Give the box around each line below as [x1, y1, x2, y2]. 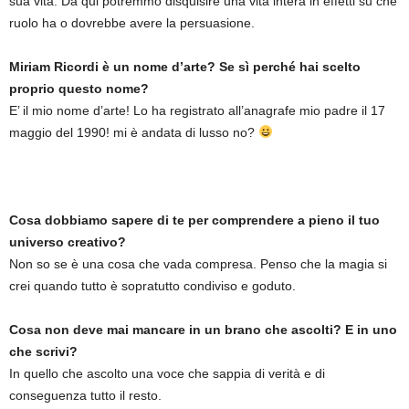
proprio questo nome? [9, 81, 149, 96]
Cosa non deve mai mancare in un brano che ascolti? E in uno [9, 322, 397, 337]
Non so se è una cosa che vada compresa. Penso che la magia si [9, 257, 387, 271]
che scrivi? [9, 344, 78, 359]
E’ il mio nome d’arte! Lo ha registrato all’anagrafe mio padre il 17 [9, 103, 385, 118]
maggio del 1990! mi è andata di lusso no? [9, 125, 258, 140]
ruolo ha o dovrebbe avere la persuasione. [9, 16, 255, 30]
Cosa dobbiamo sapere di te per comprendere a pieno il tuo [9, 213, 380, 227]
